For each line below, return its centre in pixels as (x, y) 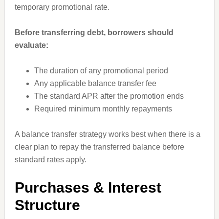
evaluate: (31, 45)
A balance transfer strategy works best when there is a (107, 134)
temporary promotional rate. (62, 7)
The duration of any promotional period (101, 71)
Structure (47, 205)
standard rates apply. (50, 160)
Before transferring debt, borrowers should (94, 33)
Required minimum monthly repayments (103, 109)
